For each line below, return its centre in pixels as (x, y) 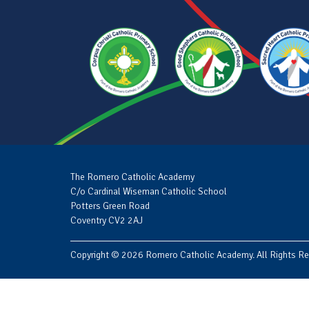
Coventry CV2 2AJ (107, 220)
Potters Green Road (110, 206)
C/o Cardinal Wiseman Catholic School (149, 191)
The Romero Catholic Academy (132, 177)
